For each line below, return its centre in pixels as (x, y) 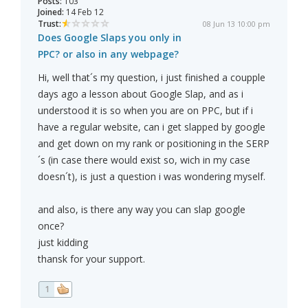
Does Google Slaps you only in (110, 38)
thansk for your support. (91, 259)
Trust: (49, 24)
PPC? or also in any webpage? (108, 54)
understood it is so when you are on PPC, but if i (145, 111)
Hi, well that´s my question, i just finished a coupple (152, 78)
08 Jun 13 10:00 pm (236, 24)
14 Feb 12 (84, 12)
